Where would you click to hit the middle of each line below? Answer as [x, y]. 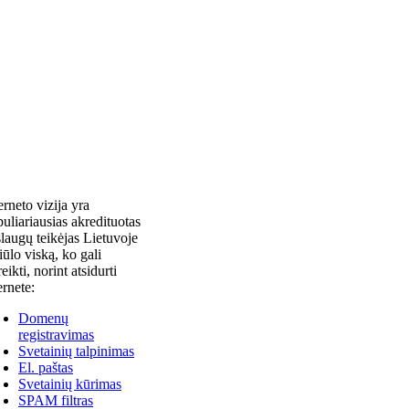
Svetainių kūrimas [70, 384]
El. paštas [46, 367]
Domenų [43, 318]
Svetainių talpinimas [76, 351]
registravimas [56, 335]
